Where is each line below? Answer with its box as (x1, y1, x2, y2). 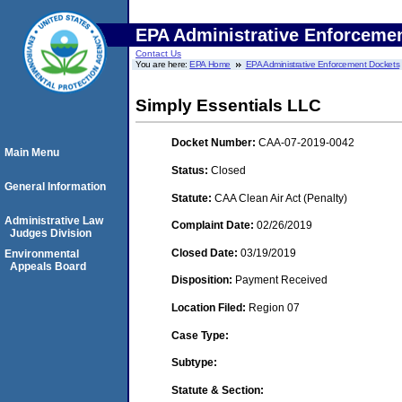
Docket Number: (171, 136, 258, 150)
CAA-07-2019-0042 (258, 136, 354, 150)
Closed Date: (171, 246, 240, 259)
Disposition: (171, 274, 235, 287)
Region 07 (249, 301, 300, 314)
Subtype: (171, 356, 217, 370)
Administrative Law (4, 214, 103, 227)
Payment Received (235, 274, 328, 287)
